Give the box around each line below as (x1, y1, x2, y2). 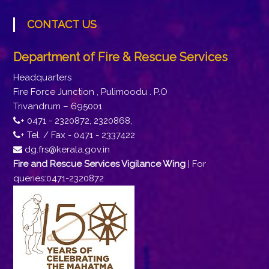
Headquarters (13, 72, 71, 83)
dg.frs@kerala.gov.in (22, 144, 110, 155)
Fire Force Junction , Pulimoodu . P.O (13, 86, 168, 97)
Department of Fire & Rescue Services (13, 50, 228, 64)
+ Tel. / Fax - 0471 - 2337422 (20, 130, 135, 141)
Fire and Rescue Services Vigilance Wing (13, 159, 186, 169)
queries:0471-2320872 (13, 173, 104, 184)
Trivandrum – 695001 (13, 101, 102, 112)
